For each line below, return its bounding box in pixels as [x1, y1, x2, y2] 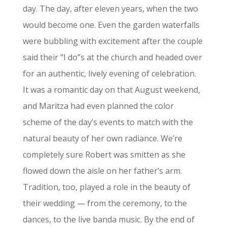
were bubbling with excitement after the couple [22, 35, 203, 47]
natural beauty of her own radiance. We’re [22, 133, 182, 144]
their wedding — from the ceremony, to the [22, 198, 187, 209]
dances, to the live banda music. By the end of [22, 214, 195, 225]
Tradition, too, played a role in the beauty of [22, 181, 191, 193]
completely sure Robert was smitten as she [22, 149, 185, 160]
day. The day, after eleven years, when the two [22, 3, 198, 14]
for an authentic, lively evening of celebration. [22, 68, 196, 79]
